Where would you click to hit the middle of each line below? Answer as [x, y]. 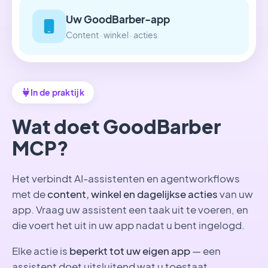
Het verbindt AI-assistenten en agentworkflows [126, 178]
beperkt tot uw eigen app [130, 251]
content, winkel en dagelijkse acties [133, 194]
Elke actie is [41, 251]
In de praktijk [57, 92]
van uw [235, 194]
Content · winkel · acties [112, 35]
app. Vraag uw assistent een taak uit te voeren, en [130, 209]
